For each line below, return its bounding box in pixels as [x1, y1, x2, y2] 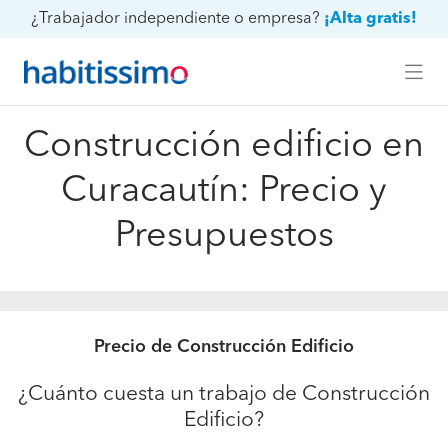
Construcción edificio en [24, 129, 424, 165]
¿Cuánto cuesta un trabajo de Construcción [18, 384, 430, 405]
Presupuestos [114, 219, 334, 255]
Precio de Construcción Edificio [94, 338, 354, 356]
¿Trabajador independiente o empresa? [31, 11, 320, 27]
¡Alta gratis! [324, 11, 417, 27]
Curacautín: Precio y [61, 174, 387, 210]
